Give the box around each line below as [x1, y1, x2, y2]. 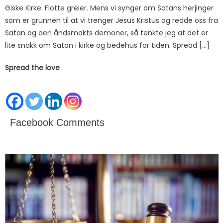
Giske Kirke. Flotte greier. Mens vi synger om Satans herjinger [5, 2, 214, 13]
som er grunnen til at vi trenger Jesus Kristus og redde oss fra [5, 15, 219, 25]
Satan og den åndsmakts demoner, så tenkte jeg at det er [5, 27, 209, 38]
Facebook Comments [10, 116, 105, 128]
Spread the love [5, 62, 60, 73]
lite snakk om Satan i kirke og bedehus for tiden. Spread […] [5, 40, 210, 50]
